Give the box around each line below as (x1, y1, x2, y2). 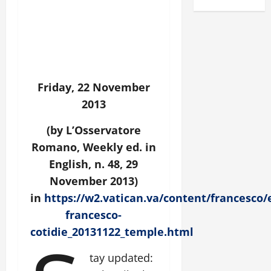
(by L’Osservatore (46, 123, 141, 137)
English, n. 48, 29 (49, 157, 139, 171)
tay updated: (90, 250, 154, 265)
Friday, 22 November (37, 80, 150, 94)
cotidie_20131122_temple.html (30, 224, 194, 239)
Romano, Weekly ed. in (31, 140, 156, 154)
